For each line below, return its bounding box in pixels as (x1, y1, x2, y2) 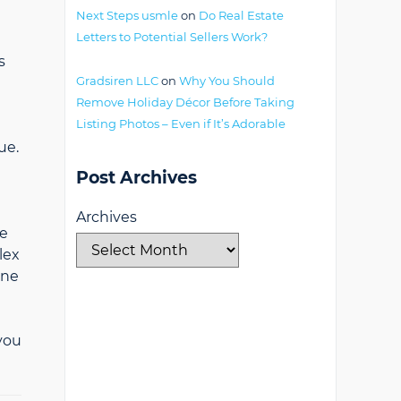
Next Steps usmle (76, 8, 178, 23)
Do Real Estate (199, 8, 284, 23)
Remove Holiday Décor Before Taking (76, 95, 294, 110)
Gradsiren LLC (76, 73, 158, 89)
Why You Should (179, 73, 275, 89)
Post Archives (76, 167, 197, 189)
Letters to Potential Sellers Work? (76, 30, 268, 45)
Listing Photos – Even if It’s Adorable (76, 116, 286, 132)
